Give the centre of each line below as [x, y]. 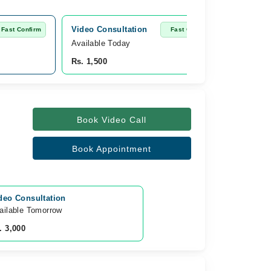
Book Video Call [112, 120]
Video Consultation [109, 29]
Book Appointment [112, 149]
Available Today [101, 43]
